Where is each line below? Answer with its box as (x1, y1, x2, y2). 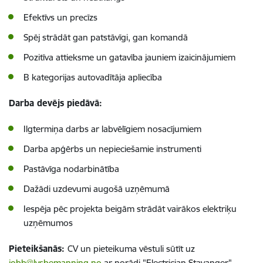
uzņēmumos (23, 217, 73, 228)
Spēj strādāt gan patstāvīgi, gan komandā (23, 32, 188, 43)
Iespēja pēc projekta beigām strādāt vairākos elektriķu (23, 203, 237, 214)
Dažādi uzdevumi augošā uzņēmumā (23, 183, 170, 194)
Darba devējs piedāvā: (9, 97, 102, 109)
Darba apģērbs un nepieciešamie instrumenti (23, 143, 201, 154)
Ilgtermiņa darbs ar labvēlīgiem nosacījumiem (23, 123, 201, 134)
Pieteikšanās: (9, 243, 68, 254)
